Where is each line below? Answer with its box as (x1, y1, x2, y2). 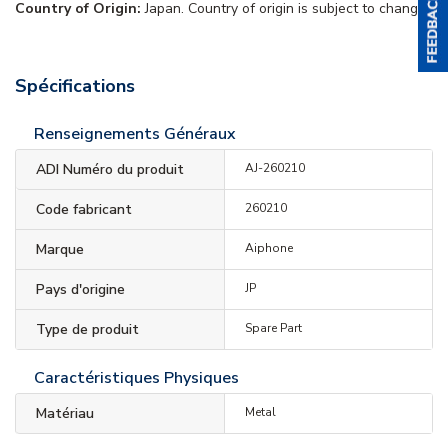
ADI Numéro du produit (36, 160, 184, 179)
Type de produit (36, 320, 139, 339)
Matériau (36, 404, 94, 423)
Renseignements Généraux (34, 123, 236, 145)
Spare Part (244, 320, 302, 336)
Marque (36, 240, 84, 259)
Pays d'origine (36, 280, 125, 299)
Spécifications (15, 74, 135, 98)
